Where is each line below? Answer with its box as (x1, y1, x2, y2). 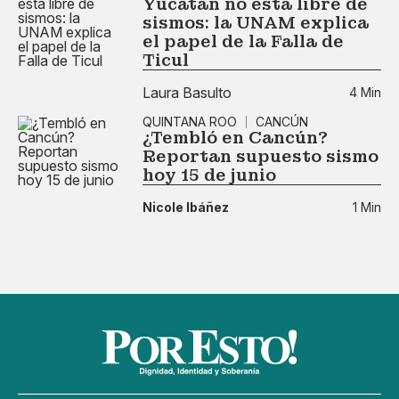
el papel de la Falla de (142, 31, 344, 52)
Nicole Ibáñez (142, 199, 229, 215)
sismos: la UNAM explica (142, 12, 369, 33)
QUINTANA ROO (142, 114, 237, 129)
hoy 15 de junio (142, 165, 276, 185)
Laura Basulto (142, 83, 232, 102)
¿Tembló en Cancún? (142, 127, 328, 148)
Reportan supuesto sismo (142, 146, 379, 167)
